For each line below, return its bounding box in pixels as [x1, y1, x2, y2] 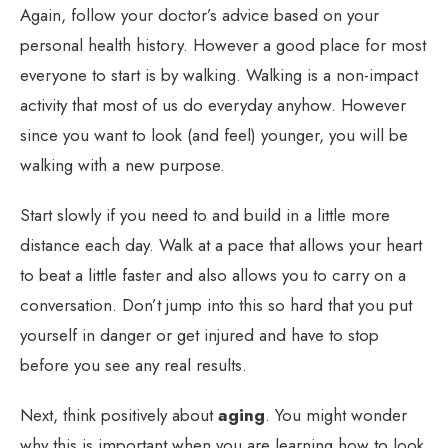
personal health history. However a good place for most [20, 32, 426, 57]
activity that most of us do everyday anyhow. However [20, 92, 406, 117]
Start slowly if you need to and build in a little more [20, 202, 390, 227]
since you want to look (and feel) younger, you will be [20, 122, 408, 147]
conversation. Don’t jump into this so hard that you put [20, 292, 412, 317]
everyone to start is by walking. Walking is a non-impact [20, 62, 418, 87]
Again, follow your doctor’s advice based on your [20, 2, 379, 27]
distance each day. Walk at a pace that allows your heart [20, 232, 422, 257]
